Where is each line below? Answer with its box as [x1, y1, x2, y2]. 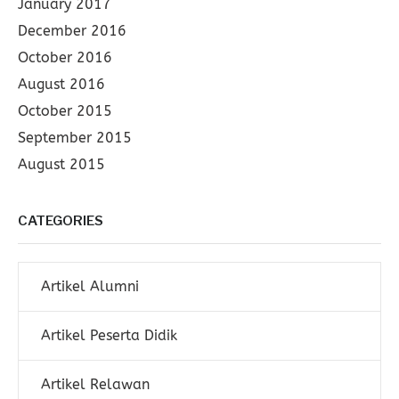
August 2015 [18, 156, 105, 173]
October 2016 [18, 49, 112, 66]
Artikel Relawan [41, 376, 150, 393]
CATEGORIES [18, 213, 103, 229]
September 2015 [18, 129, 132, 146]
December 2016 [18, 22, 126, 39]
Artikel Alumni [41, 278, 139, 295]
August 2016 [18, 76, 105, 93]
